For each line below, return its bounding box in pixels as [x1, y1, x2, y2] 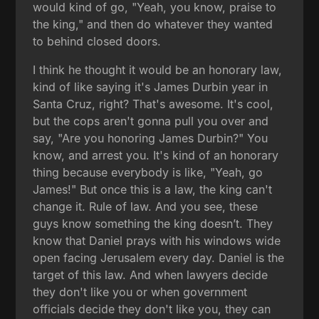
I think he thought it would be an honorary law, [33, 62, 283, 77]
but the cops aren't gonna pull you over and [33, 113, 269, 128]
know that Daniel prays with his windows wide [33, 233, 281, 248]
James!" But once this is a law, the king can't [33, 182, 273, 197]
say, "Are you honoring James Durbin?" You [33, 130, 268, 145]
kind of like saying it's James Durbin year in [33, 79, 268, 94]
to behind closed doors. [33, 33, 162, 48]
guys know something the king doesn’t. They [33, 216, 273, 231]
